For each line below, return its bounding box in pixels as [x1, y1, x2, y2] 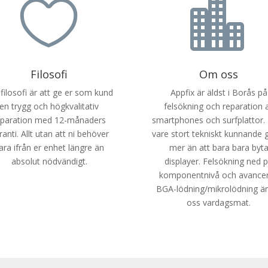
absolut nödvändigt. [11, 156, 87, 167]
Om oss [199, 67, 239, 82]
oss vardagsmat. [187, 197, 251, 209]
